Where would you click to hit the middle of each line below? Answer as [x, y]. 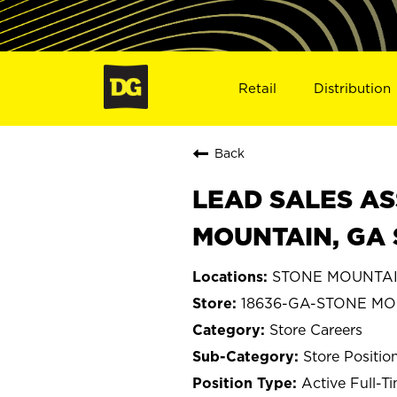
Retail [257, 88]
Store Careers [316, 329]
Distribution [353, 88]
